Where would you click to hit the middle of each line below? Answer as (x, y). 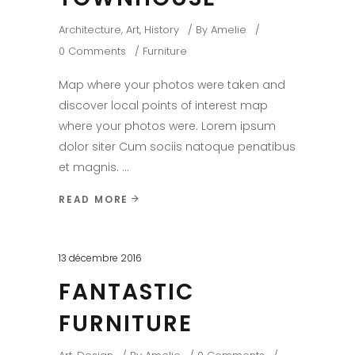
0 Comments (92, 51)
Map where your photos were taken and (172, 84)
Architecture (90, 29)
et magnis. (90, 167)
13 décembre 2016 (100, 258)
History (162, 29)
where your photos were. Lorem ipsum (167, 126)
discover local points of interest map (163, 105)
